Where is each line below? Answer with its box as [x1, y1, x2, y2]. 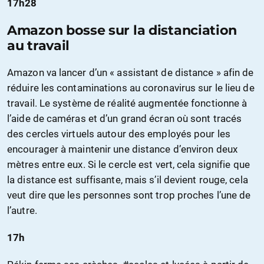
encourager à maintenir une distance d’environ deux [7, 143, 238, 156]
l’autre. [7, 204, 37, 217]
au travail [7, 37, 70, 54]
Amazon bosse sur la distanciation [7, 22, 237, 39]
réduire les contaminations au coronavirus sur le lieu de [7, 82, 255, 94]
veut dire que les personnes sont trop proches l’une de [7, 189, 251, 202]
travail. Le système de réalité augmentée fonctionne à [7, 97, 247, 110]
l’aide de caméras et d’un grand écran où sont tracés [7, 113, 242, 125]
